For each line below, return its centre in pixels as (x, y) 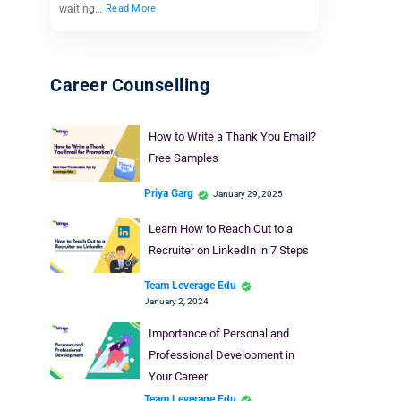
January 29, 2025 (248, 193)
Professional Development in (221, 355)
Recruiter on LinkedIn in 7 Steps (228, 250)
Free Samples (183, 158)
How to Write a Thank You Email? (232, 137)
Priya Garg (169, 194)
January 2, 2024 (176, 302)
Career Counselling (130, 85)
